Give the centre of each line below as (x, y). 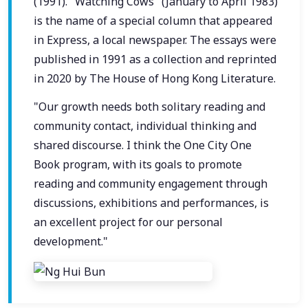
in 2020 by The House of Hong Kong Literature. (155, 78)
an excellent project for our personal (128, 222)
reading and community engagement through (151, 184)
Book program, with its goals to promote (138, 165)
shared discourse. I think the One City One (143, 145)
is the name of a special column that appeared (153, 20)
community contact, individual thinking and (145, 126)
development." (71, 242)
